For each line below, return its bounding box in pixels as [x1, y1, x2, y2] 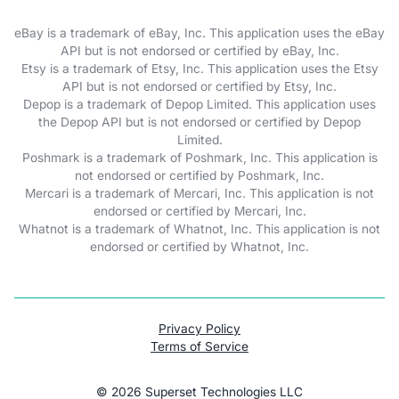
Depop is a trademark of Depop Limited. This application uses [23, 97, 376, 112]
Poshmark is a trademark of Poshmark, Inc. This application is [21, 151, 378, 166]
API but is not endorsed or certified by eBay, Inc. [60, 44, 339, 59]
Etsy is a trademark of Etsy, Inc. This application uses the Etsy [20, 61, 379, 77]
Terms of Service [151, 339, 248, 354]
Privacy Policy [159, 322, 240, 337]
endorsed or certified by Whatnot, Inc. [90, 240, 309, 255]
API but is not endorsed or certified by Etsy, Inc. [62, 79, 337, 94]
